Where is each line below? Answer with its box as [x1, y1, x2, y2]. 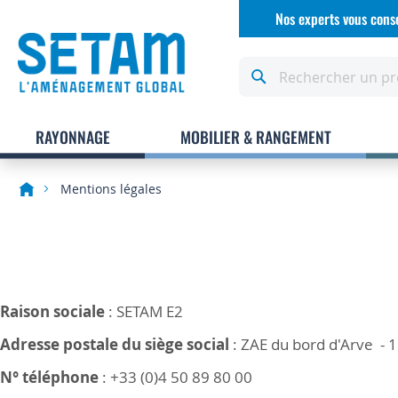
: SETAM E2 [105, 300, 183, 322]
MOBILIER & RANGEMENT [179, 125, 331, 149]
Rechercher [246, 56, 315, 73]
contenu [255, 38, 299, 53]
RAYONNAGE [35, 125, 110, 149]
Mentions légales [60, 180, 162, 197]
